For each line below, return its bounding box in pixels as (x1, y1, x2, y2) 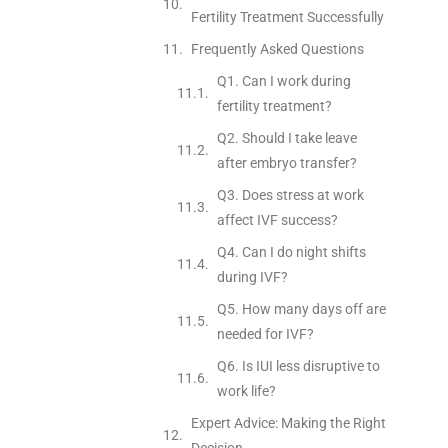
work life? (216, 382, 276, 399)
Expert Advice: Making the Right (190, 414, 386, 431)
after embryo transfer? (216, 154, 357, 171)
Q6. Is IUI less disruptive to (216, 357, 380, 374)
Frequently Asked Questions (190, 40, 364, 57)
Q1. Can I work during (216, 72, 351, 89)
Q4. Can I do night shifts (216, 243, 366, 260)
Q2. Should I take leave (216, 129, 357, 146)
